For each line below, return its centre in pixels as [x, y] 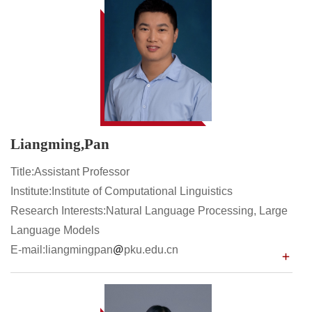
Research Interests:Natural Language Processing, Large [149, 210]
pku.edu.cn [151, 249]
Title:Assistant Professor [70, 171]
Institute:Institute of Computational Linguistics [122, 191]
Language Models [55, 230]
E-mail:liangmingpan [62, 249]
